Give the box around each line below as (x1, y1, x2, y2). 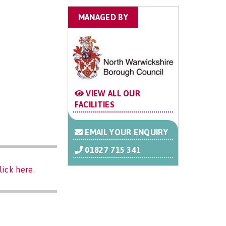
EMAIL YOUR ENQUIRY (82, 127, 168, 137)
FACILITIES (74, 99, 115, 109)
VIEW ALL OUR (83, 88, 141, 98)
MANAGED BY (78, 12, 128, 22)
